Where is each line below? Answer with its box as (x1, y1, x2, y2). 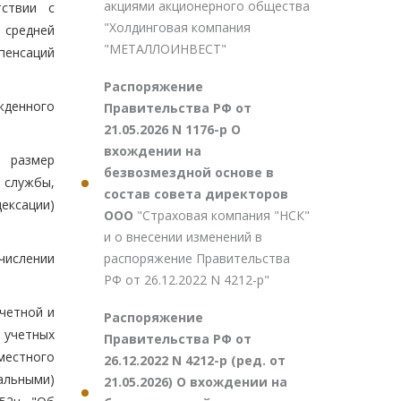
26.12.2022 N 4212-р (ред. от (104, 352, 286, 369)
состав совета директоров (104, 185, 288, 202)
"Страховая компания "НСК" (137, 207, 310, 224)
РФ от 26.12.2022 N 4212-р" (104, 271, 269, 288)
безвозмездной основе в (104, 164, 274, 181)
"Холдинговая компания (104, 19, 251, 36)
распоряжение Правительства (104, 250, 290, 267)
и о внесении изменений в (104, 228, 262, 245)
